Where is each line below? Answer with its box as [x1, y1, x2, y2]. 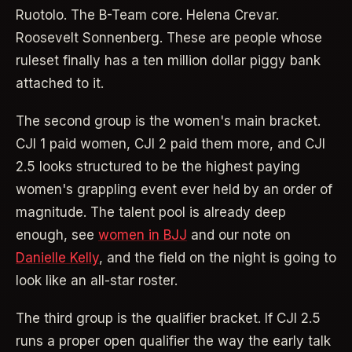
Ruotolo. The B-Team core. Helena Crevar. [16, 7, 279, 24]
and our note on [187, 227, 291, 243]
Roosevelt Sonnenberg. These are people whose [16, 30, 322, 46]
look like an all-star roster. [16, 273, 178, 288]
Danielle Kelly [16, 250, 99, 266]
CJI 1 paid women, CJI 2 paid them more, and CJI [16, 136, 325, 152]
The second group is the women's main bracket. [16, 113, 321, 129]
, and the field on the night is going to [99, 250, 336, 266]
